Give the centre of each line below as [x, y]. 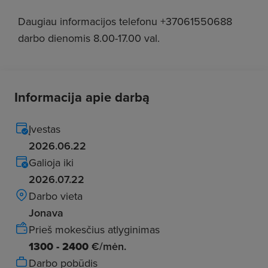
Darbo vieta [56, 196]
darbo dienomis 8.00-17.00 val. [90, 38]
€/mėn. [107, 246]
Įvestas [45, 129]
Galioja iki [51, 162]
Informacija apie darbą [82, 97]
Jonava [46, 213]
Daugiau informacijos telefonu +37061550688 [127, 21]
